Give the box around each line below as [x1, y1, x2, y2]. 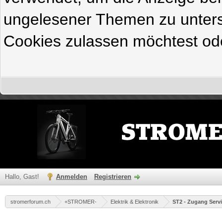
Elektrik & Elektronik [111, 199, 159, 205]
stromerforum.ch [10, 199, 51, 205]
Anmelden [56, 173, 87, 180]
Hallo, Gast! [5, 173, 41, 180]
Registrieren [94, 173, 131, 180]
